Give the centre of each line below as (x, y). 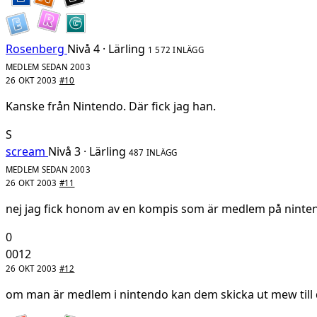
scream (25, 151)
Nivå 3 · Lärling (87, 151)
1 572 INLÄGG (176, 50)
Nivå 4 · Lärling (106, 48)
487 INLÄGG (153, 152)
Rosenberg (35, 48)
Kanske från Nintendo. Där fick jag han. (111, 106)
